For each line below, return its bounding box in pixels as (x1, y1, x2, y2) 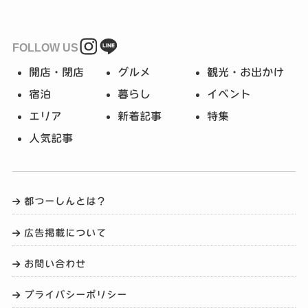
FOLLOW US (12, 41, 78, 54)
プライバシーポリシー (24, 289, 128, 300)
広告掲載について (24, 227, 107, 238)
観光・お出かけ (206, 66, 284, 78)
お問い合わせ (24, 258, 87, 269)
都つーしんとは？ (24, 196, 107, 207)
